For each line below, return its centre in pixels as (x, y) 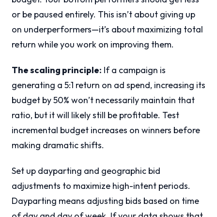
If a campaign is (134, 70)
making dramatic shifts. (58, 145)
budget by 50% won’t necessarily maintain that (103, 100)
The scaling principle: (57, 70)
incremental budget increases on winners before (106, 130)
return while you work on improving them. (93, 45)
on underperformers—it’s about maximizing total (107, 30)
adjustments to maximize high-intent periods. (101, 186)
